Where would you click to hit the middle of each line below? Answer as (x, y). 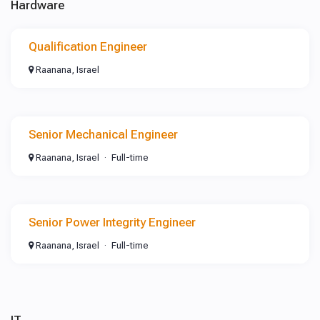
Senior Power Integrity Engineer (112, 222)
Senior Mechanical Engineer (103, 134)
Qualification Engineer (88, 46)
